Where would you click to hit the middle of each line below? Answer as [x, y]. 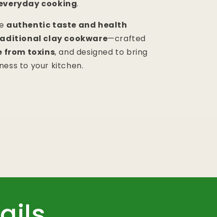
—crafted [127, 39]
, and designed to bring [101, 52]
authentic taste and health [67, 25]
